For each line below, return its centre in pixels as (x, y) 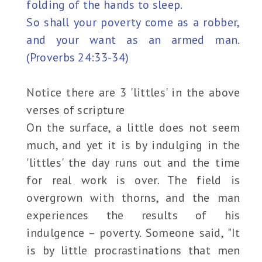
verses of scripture (76, 110)
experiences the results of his (133, 216)
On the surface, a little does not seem (133, 128)
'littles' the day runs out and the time (133, 163)
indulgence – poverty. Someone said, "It (133, 233)
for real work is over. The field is (133, 180)
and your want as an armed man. (133, 40)
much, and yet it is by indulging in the (133, 145)
